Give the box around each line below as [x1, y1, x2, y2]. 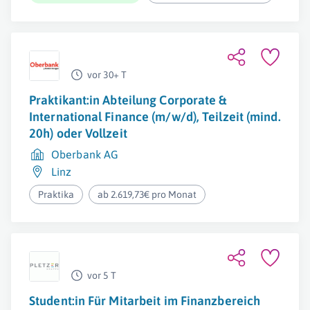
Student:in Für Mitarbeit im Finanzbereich [29, 293, 261, 308]
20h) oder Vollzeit [29, 126, 127, 140]
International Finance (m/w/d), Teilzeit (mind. [29, 109, 281, 124]
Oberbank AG [51, 148, 119, 161]
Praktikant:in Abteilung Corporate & [29, 93, 227, 107]
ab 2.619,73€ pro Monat [98, 189, 197, 200]
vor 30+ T [87, 69, 127, 80]
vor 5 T [87, 270, 116, 281]
